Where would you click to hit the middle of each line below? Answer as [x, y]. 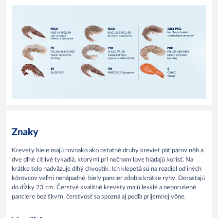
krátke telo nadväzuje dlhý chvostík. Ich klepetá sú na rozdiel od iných [107, 169]
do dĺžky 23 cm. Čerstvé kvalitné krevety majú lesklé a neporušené [104, 188]
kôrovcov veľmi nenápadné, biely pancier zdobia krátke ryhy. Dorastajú [108, 179]
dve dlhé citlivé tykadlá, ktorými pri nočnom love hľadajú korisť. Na [102, 160]
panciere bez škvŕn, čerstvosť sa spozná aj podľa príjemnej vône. [100, 197]
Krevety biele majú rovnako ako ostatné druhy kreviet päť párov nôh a [108, 151]
